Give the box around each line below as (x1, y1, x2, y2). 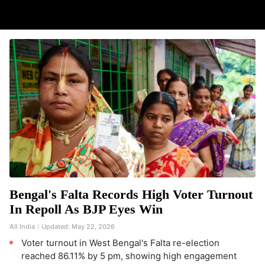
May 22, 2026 (72, 222, 115, 231)
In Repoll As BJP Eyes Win (9, 202, 163, 216)
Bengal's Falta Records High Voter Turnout (9, 187, 253, 202)
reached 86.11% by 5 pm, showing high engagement (21, 250, 237, 261)
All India (9, 222, 35, 231)
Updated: (40, 222, 72, 231)
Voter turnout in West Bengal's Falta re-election (21, 237, 219, 248)
